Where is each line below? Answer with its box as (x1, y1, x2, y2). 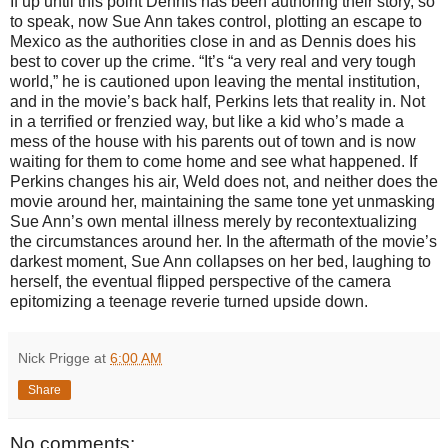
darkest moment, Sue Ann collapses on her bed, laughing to (10, 252, 431, 270)
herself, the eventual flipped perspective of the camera (10, 272, 391, 290)
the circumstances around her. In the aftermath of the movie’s (10, 232, 437, 250)
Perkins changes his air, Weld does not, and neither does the (10, 172, 438, 190)
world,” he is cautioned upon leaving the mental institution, (10, 72, 420, 90)
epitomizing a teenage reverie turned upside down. (10, 292, 368, 310)
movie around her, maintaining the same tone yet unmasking (10, 192, 435, 210)
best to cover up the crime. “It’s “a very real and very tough (10, 52, 416, 70)
